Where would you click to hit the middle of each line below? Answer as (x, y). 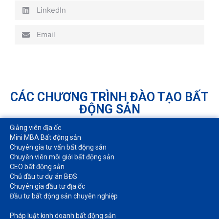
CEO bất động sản (37, 166)
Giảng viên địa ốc (35, 127)
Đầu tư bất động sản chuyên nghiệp (64, 196)
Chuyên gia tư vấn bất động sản (58, 147)
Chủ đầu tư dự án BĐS (44, 176)
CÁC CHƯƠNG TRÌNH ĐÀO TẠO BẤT (109, 97)
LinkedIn (51, 10)
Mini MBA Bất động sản (45, 137)
